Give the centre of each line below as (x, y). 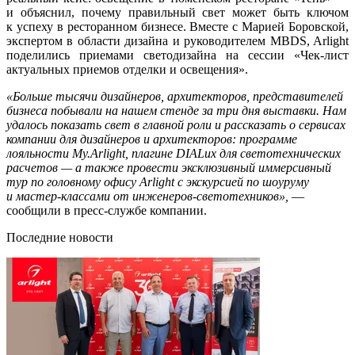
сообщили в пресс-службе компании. (107, 210)
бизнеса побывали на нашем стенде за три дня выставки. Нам (176, 110)
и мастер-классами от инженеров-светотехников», (147, 196)
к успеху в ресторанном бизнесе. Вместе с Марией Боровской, (177, 26)
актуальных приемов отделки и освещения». (127, 69)
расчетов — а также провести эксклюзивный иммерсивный (169, 167)
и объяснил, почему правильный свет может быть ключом (177, 12)
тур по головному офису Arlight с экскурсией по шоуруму (158, 181)
